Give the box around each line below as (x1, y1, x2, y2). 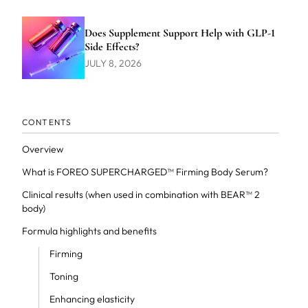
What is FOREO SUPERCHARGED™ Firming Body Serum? (21, 166, 268, 178)
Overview (21, 143, 63, 155)
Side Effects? (84, 39, 139, 54)
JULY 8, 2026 (84, 56, 142, 69)
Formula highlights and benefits (21, 225, 157, 237)
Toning (49, 270, 78, 283)
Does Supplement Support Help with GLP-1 (84, 25, 275, 40)
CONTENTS (21, 117, 72, 127)
